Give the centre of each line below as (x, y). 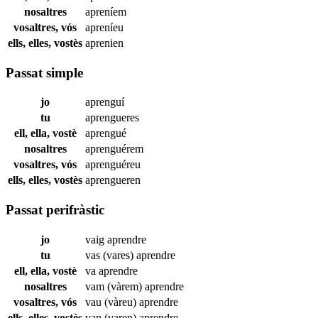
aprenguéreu (113, 165)
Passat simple (44, 72)
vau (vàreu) (112, 302)
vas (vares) (111, 255)
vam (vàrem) (115, 286)
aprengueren (113, 180)
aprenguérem (114, 149)
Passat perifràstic (55, 209)
